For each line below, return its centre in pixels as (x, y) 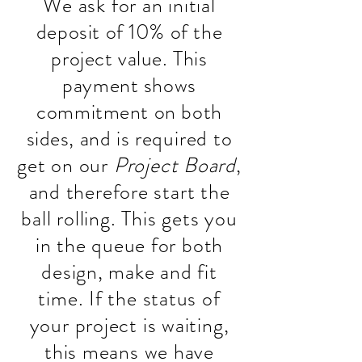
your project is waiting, (129, 325)
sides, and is (78, 139)
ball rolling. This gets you (129, 219)
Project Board (175, 165)
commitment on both (129, 112)
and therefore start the (129, 192)
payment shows (129, 85)
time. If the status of (129, 299)
